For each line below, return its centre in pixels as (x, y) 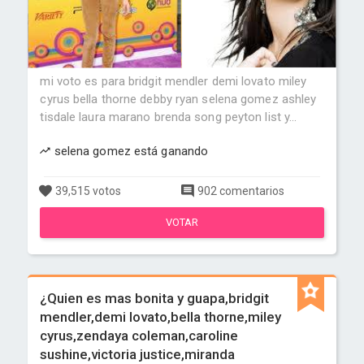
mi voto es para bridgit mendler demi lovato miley (173, 81)
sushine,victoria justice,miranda (138, 354)
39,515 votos (87, 191)
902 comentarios (240, 191)
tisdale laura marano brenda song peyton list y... (169, 117)
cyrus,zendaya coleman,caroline (139, 336)
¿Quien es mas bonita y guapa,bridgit (155, 298)
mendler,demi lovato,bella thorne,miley (161, 317)
